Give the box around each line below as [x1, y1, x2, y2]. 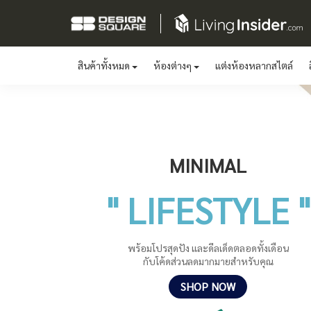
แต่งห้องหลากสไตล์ [215, 59, 293, 72]
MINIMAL [169, 152, 246, 177]
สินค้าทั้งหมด [78, 59, 132, 72]
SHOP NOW [180, 279, 235, 294]
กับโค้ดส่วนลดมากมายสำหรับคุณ [142, 255, 274, 267]
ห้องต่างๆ [153, 59, 194, 72]
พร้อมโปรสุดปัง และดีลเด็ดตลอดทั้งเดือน [127, 242, 289, 254]
